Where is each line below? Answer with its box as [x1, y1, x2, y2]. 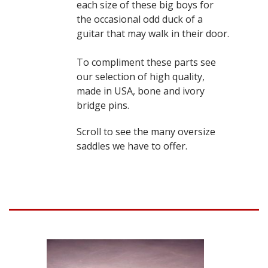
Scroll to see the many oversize [77, 125, 215, 139]
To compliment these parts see [77, 56, 216, 69]
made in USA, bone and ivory [77, 84, 205, 98]
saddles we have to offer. [77, 139, 187, 153]
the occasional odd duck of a [77, 13, 203, 26]
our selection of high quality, [77, 70, 205, 84]
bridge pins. [77, 99, 129, 112]
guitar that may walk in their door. [77, 27, 229, 41]
